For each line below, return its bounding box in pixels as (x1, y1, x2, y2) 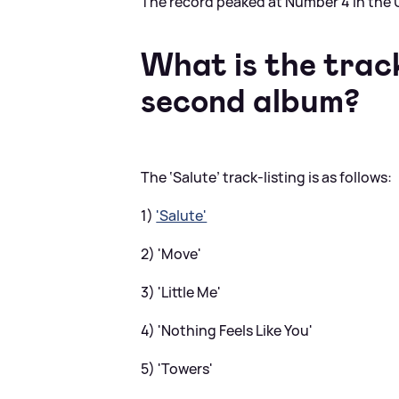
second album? (141, 79, 361, 122)
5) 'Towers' (141, 358, 214, 379)
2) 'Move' (141, 243, 202, 264)
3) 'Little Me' (141, 281, 222, 302)
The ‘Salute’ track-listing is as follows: (141, 167, 393, 187)
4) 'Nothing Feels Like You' (141, 320, 313, 340)
